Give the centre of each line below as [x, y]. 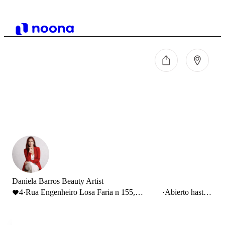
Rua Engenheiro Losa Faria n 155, [80, 192]
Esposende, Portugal [58, 201]
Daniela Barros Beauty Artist [58, 181]
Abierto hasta [186, 192]
